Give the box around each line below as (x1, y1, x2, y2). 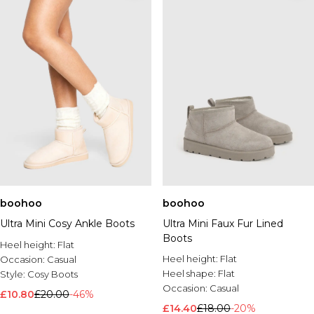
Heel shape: (163, 268, 218, 279)
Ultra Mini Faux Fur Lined (163, 217, 283, 230)
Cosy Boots (27, 268, 78, 280)
